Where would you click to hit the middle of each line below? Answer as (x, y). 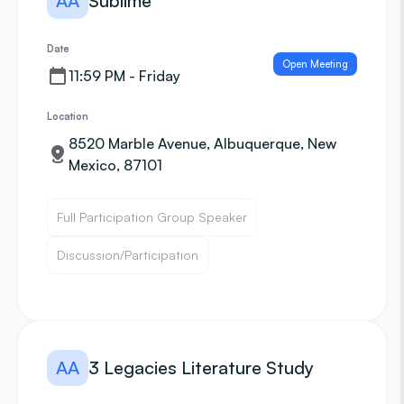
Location (68, 116)
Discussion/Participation (128, 255)
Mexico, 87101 (115, 165)
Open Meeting (315, 64)
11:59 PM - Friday (124, 76)
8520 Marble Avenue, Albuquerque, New (202, 143)
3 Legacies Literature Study (201, 367)
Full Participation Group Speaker (152, 217)
